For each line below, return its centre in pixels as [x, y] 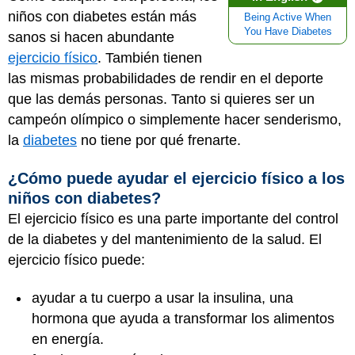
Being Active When [288, 17]
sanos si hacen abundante [91, 37]
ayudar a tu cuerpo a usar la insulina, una [162, 298]
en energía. [70, 339]
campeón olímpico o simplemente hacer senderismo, [175, 120]
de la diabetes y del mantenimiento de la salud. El [165, 239]
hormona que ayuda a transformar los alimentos [183, 319]
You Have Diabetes [288, 32]
